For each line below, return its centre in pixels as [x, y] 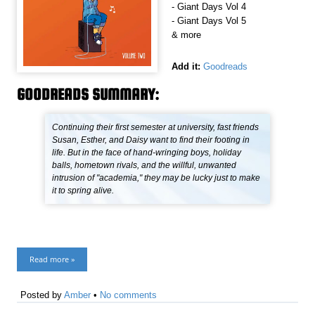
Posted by [43, 295]
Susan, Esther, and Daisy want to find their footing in [151, 140]
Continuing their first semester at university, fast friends [156, 128]
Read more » [52, 259]
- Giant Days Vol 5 [209, 20]
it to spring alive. [83, 191]
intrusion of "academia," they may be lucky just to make [156, 178]
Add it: [186, 66]
